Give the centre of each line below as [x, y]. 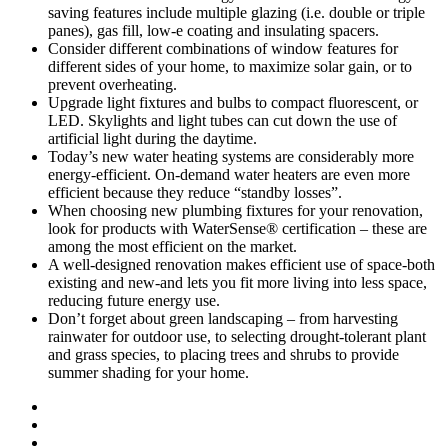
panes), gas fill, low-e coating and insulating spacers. [213, 30]
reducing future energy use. [134, 300]
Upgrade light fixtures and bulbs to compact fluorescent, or [233, 102]
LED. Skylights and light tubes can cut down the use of [222, 120]
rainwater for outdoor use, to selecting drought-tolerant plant [237, 336]
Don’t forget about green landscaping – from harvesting [223, 318]
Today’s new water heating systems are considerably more [231, 156]
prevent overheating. [112, 84]
